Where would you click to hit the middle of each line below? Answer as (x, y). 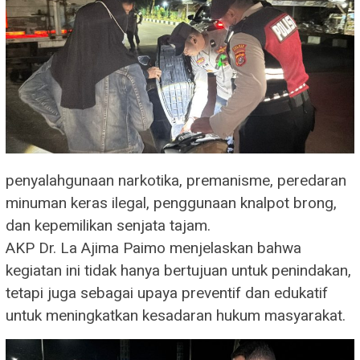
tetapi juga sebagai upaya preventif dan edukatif (167, 293)
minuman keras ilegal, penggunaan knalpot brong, (171, 203)
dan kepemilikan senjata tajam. (108, 225)
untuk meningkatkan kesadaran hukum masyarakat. (176, 315)
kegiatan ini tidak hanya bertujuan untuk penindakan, (178, 270)
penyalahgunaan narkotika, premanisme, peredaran (176, 180)
